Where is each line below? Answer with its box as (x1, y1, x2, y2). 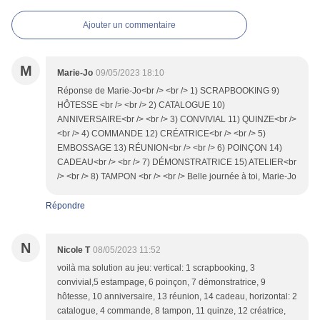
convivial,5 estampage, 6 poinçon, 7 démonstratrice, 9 (57, 277, 266, 288)
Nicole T (57, 245, 90, 256)
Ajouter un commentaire (83, 20, 176, 31)
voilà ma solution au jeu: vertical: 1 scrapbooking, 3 (57, 263, 255, 274)
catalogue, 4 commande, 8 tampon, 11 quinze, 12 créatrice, (57, 306, 286, 316)
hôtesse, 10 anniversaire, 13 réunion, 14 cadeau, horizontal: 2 (57, 291, 297, 302)
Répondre (46, 201, 85, 211)
